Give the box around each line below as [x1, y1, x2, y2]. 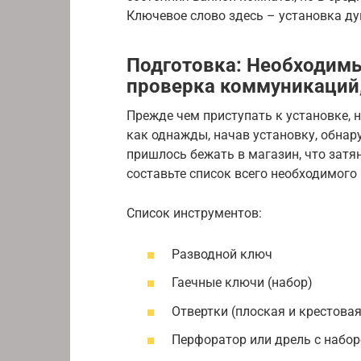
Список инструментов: [127, 205, 262, 221]
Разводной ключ [172, 247, 272, 263]
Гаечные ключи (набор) [172, 275, 313, 291]
